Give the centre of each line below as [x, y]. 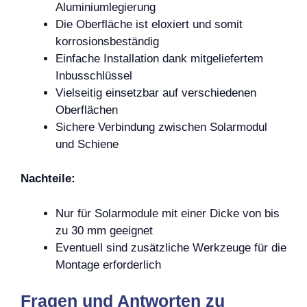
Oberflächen [87, 110]
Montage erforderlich [108, 265]
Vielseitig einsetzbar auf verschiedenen [156, 93]
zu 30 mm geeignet [104, 230]
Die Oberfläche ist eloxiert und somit [149, 24]
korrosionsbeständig [107, 41]
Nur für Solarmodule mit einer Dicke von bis [168, 213]
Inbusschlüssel [94, 75]
